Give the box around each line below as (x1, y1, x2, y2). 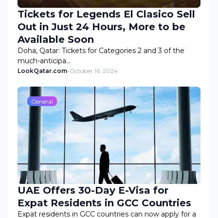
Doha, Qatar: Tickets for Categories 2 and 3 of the (18, 46, 184, 55)
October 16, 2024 (70, 67, 118, 74)
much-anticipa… (18, 56, 71, 65)
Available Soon (18, 34, 94, 45)
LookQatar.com (18, 67, 67, 74)
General (31, 97, 53, 105)
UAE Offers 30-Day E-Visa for (18, 184, 169, 196)
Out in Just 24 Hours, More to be (18, 21, 185, 33)
